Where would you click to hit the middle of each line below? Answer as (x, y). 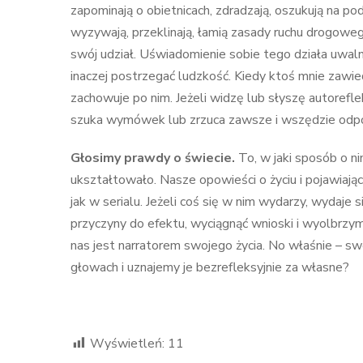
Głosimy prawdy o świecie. (154, 158)
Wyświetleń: (127, 344)
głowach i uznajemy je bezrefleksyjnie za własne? (210, 267)
